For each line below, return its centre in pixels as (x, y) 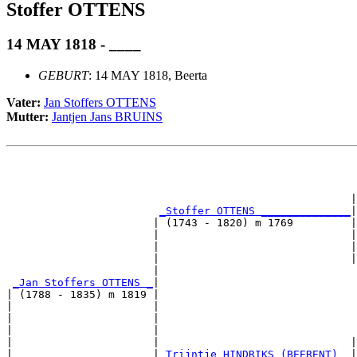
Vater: (25, 103)
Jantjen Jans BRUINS (107, 117)
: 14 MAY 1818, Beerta (148, 76)
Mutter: (29, 117)
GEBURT (63, 76)
